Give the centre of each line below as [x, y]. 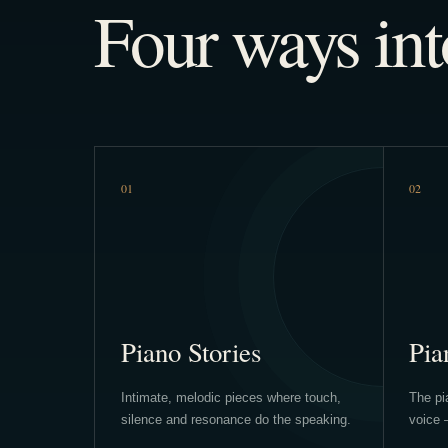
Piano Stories [190, 351]
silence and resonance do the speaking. [235, 419]
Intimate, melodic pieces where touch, [230, 397]
